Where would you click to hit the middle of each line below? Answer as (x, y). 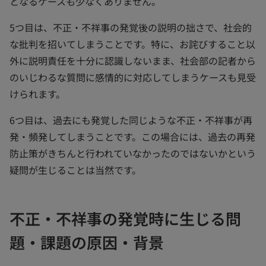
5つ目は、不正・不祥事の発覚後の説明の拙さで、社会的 (131, 27)
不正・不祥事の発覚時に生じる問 (125, 218)
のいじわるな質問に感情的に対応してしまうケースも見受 (133, 77)
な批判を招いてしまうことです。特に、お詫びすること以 (132, 44)
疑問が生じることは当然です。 (75, 170)
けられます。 (37, 94)
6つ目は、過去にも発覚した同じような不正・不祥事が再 (131, 120)
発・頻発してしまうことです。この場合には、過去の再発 (132, 136)
